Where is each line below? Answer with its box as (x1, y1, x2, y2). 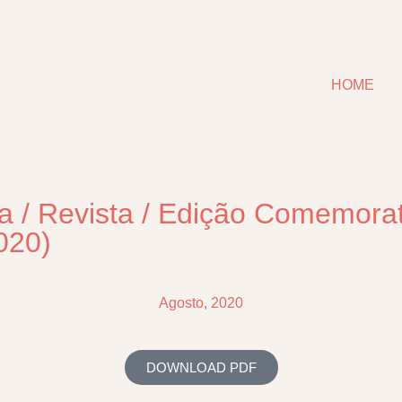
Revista (38, 197, 134, 230)
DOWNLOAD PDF (145, 360, 257, 375)
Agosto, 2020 (159, 295, 243, 310)
